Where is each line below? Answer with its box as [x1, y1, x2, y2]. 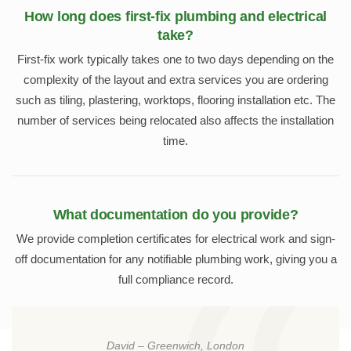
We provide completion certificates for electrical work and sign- [16, 231, 335, 245]
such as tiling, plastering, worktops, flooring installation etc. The [16, 93, 335, 107]
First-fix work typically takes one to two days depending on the [17, 52, 334, 67]
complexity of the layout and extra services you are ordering [23, 73, 328, 87]
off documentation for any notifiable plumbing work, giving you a [14, 251, 337, 266]
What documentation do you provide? [52, 205, 299, 223]
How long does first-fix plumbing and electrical [24, 8, 327, 24]
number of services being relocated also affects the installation [17, 114, 334, 128]
